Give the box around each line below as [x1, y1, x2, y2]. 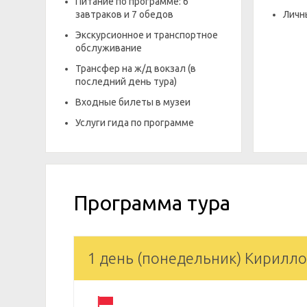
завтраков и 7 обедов [75, 9, 173, 20]
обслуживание [75, 42, 142, 53]
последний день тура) [75, 76, 177, 87]
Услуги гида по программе [75, 117, 194, 128]
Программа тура [73, 191, 230, 214]
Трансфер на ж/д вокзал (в [75, 63, 196, 74]
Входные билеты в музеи [75, 97, 191, 108]
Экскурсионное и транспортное [75, 29, 218, 40]
